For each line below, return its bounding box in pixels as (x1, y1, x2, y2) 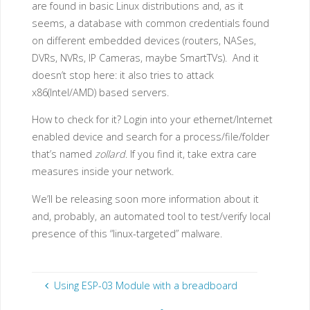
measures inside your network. (31, 165, 174, 179)
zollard (94, 147, 125, 161)
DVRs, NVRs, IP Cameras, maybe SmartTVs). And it (31, 51, 259, 65)
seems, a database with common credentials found (31, 17, 269, 30)
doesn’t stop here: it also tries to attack (31, 69, 214, 82)
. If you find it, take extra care (125, 147, 257, 161)
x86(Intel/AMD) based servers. (31, 86, 169, 100)
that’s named (31, 147, 95, 161)
